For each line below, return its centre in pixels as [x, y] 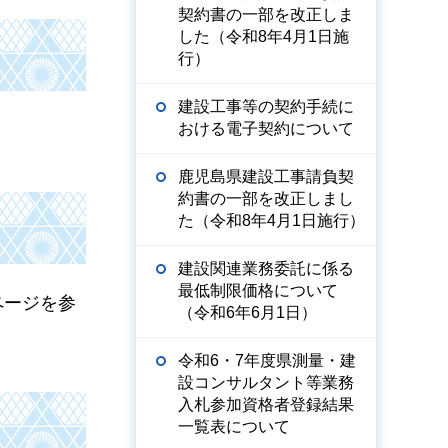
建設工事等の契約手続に [266, 106]
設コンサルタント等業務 [266, 382]
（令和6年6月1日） [247, 312]
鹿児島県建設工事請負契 [266, 176]
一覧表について [234, 426]
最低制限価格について [258, 290]
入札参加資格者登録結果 [266, 404]
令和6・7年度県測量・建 [267, 360]
